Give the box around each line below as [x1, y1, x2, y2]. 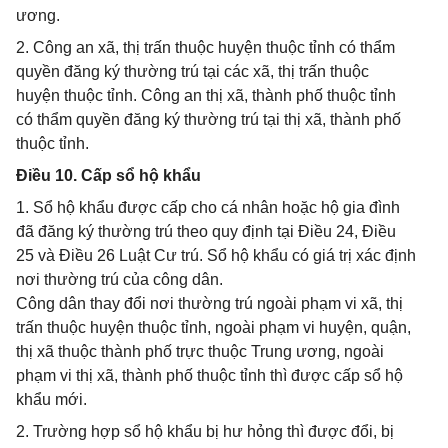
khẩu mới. [16, 391, 87, 408]
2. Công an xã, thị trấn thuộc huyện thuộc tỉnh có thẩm [16, 39, 395, 56]
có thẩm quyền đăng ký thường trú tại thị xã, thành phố [16, 111, 401, 128]
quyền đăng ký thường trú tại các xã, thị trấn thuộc [16, 63, 369, 80]
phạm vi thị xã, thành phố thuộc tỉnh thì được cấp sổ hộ [16, 367, 403, 384]
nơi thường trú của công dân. [16, 271, 223, 288]
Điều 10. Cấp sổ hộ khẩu [16, 167, 201, 184]
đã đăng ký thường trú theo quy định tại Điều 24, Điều [16, 223, 396, 240]
